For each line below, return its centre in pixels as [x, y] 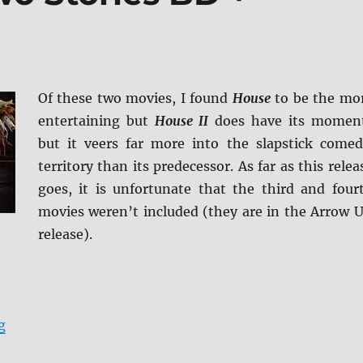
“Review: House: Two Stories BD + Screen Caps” [159, 325]
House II [181, 121]
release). [65, 235]
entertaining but [96, 121]
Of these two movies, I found [135, 98]
